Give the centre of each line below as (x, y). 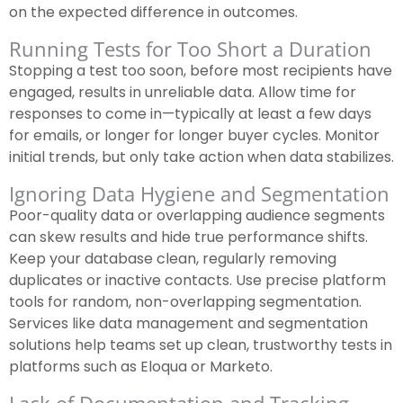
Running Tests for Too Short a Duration (190, 49)
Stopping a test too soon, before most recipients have (201, 71)
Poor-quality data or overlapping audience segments (197, 216)
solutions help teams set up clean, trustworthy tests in (201, 345)
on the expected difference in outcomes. (153, 13)
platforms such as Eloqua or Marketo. (141, 367)
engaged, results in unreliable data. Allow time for (183, 93)
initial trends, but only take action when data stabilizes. (201, 157)
